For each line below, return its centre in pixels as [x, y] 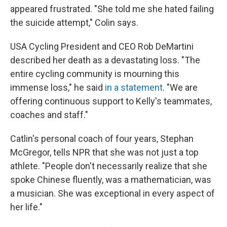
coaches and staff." [49, 115]
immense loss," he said [58, 88]
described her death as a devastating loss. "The [105, 60]
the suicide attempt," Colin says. [74, 23]
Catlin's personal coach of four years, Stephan [102, 139]
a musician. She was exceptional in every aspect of [112, 194]
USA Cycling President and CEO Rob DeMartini [102, 47]
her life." [26, 207]
